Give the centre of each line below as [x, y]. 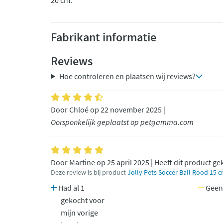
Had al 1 [71, 188]
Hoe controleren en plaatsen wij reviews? [127, 76]
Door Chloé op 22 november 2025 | [108, 110]
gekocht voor [83, 200]
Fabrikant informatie [104, 37]
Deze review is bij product [89, 172]
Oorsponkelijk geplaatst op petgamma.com [122, 122]
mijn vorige [79, 213]
